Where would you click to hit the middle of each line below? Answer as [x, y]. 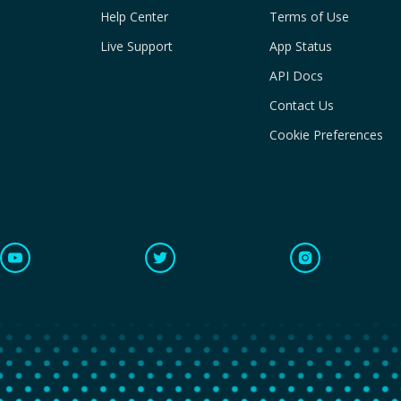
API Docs [296, 76]
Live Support [137, 46]
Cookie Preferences [326, 135]
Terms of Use [309, 17]
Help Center [135, 17]
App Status [300, 46]
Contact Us [301, 105]
